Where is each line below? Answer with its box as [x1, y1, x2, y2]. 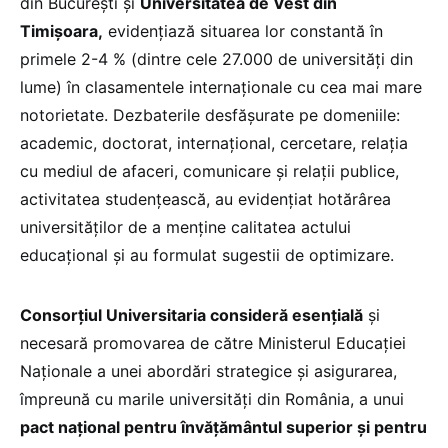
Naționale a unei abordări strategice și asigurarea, [20, 360, 397, 381]
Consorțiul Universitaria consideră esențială [20, 304, 363, 325]
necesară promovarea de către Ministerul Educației [20, 332, 406, 353]
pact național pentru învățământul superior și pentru [20, 416, 427, 437]
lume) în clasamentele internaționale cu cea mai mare [20, 76, 422, 97]
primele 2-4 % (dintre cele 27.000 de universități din [20, 48, 413, 69]
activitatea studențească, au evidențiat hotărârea [20, 188, 391, 209]
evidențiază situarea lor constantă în [103, 20, 383, 41]
